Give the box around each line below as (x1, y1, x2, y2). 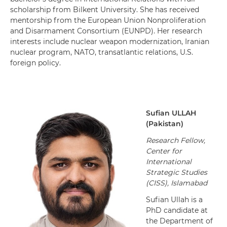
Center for (146, 146, 182, 156)
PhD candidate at (146, 206, 208, 215)
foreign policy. (10, 58, 61, 67)
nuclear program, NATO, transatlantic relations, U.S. (10, 48, 193, 57)
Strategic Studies (146, 168, 207, 177)
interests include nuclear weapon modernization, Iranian (10, 37, 209, 46)
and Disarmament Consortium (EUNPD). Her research (10, 26, 202, 35)
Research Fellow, (146, 136, 205, 145)
